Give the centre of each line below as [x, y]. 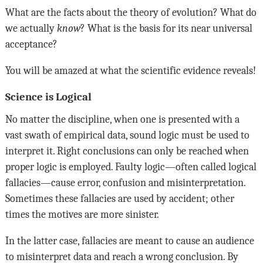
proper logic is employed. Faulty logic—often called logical [131, 167]
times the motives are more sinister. [82, 215]
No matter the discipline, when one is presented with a [122, 119]
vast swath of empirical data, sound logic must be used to [127, 135]
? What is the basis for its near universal [166, 28]
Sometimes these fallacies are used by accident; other [119, 199]
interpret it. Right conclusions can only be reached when [127, 151]
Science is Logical [48, 97]
